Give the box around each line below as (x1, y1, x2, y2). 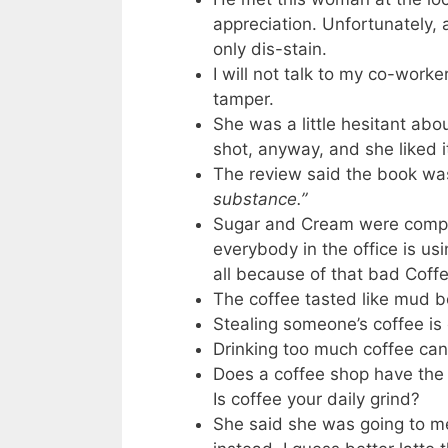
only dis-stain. (213, 38, 327, 59)
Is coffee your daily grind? (213, 388, 420, 409)
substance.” (213, 188, 307, 209)
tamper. (213, 88, 274, 109)
